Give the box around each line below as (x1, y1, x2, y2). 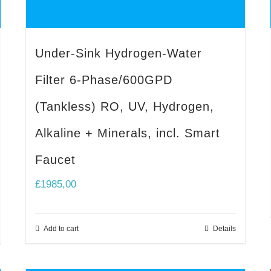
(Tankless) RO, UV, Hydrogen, (35, 100, 215, 114)
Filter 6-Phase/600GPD (35, 73, 173, 87)
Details (212, 224, 236, 233)
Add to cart (44, 224, 79, 233)
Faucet (35, 153, 76, 167)
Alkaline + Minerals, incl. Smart (35, 126, 221, 140)
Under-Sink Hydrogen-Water (35, 47, 203, 60)
